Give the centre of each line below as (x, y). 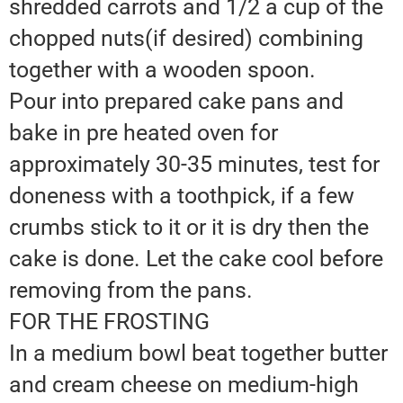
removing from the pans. (131, 291)
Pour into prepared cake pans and (176, 102)
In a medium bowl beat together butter (198, 354)
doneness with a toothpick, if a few (182, 196)
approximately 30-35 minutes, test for (194, 165)
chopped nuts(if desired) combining (186, 39)
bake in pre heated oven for (143, 133)
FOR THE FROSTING (109, 322)
